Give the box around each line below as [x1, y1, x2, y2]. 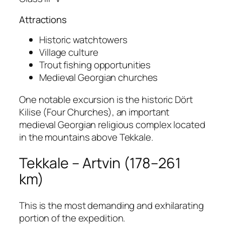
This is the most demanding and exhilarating [19, 199, 204, 212]
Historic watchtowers [39, 33, 128, 47]
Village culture [39, 46, 98, 59]
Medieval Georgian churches [39, 71, 158, 84]
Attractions [19, 13, 67, 26]
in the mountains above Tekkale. [19, 130, 153, 144]
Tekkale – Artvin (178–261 [19, 153, 181, 173]
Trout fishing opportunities [39, 58, 151, 72]
